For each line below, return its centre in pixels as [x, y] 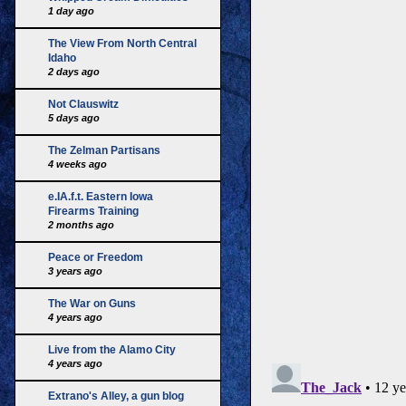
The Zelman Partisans [104, 150]
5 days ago [74, 117]
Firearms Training [93, 211]
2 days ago [74, 71]
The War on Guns [92, 303]
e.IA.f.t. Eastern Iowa [101, 196]
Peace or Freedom [96, 257]
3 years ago [75, 271]
